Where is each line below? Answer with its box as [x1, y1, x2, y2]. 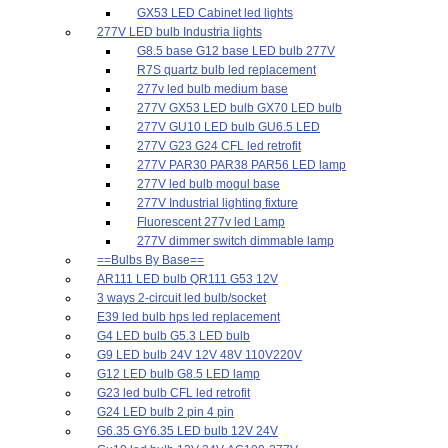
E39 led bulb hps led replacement [97, 310, 280, 324]
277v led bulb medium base [137, 82, 288, 96]
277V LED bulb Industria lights [97, 25, 262, 39]
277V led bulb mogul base [137, 177, 280, 191]
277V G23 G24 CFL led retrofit [137, 139, 301, 153]
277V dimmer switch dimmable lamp [137, 234, 334, 248]
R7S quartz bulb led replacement [137, 63, 316, 77]
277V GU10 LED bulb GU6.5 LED [137, 120, 320, 134]
